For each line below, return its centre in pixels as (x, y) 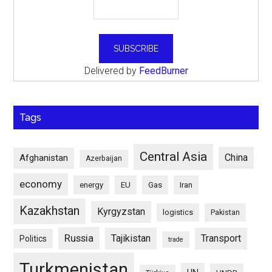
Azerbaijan (104, 158)
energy (92, 185)
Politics (33, 238)
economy (41, 184)
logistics (178, 212)
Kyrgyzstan (121, 211)
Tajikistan (131, 238)
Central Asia (174, 156)
